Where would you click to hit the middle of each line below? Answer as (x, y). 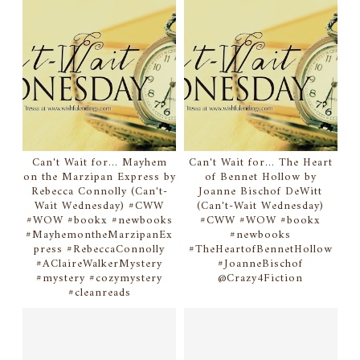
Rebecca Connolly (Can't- (99, 192)
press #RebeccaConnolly (100, 250)
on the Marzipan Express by (99, 178)
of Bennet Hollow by (260, 178)
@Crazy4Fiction (261, 279)
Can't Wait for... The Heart (260, 163)
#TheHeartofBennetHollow (260, 250)
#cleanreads (99, 293)
